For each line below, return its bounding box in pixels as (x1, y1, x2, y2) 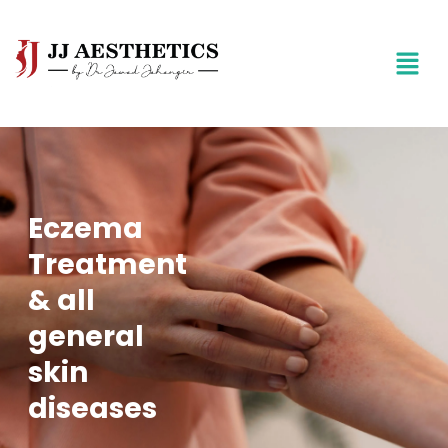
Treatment (28, 245, 187, 284)
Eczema (28, 209, 143, 248)
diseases (28, 389, 157, 428)
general (28, 317, 144, 356)
